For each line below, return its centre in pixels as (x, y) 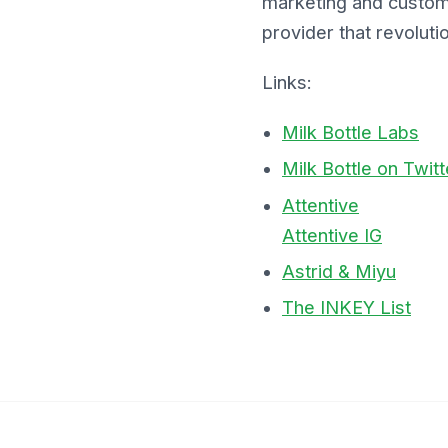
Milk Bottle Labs (350, 132)
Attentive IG (332, 235)
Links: (287, 82)
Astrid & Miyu (339, 272)
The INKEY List (346, 308)
